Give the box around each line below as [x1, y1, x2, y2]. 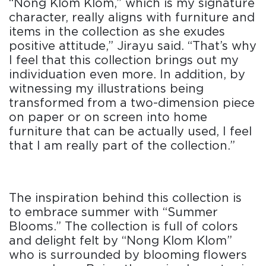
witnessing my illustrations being [9, 81, 204, 96]
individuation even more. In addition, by [9, 67, 245, 82]
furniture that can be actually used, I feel [9, 124, 252, 139]
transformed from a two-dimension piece [9, 96, 255, 110]
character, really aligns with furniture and [9, 10, 255, 25]
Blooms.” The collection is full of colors [9, 219, 238, 234]
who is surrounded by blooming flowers [9, 248, 247, 262]
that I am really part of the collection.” [9, 138, 235, 153]
